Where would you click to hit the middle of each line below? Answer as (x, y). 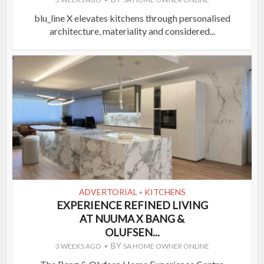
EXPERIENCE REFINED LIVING (132, 205)
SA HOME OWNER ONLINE (166, 246)
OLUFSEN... (132, 232)
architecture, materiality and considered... (132, 31)
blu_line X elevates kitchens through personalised (132, 18)
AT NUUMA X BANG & (132, 218)
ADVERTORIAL (108, 192)
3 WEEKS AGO (78, 246)
